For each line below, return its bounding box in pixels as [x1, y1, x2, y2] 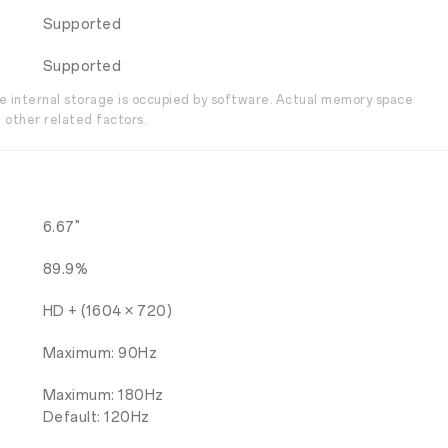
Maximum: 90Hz [42, 345, 158, 362]
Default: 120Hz [42, 409, 150, 426]
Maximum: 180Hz [42, 387, 164, 404]
